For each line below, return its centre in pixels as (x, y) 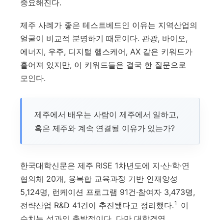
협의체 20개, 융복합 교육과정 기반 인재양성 (99, 179)
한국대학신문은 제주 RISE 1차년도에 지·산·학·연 (105, 166)
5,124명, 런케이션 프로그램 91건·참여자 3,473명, (108, 192)
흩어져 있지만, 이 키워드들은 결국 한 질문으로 (103, 65)
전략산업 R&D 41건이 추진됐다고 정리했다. (97, 206)
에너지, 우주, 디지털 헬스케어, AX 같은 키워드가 (107, 51)
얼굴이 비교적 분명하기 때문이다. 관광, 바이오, (104, 38)
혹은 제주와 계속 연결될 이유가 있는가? (105, 128)
